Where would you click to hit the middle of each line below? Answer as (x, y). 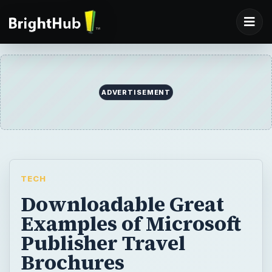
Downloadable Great (122, 204)
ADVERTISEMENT (136, 93)
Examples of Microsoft (131, 223)
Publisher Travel (103, 243)
